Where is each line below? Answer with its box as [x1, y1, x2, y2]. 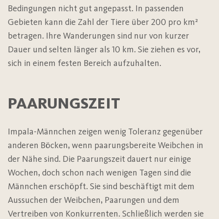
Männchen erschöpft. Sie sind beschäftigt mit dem [8, 181, 195, 192]
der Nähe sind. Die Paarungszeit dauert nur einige [8, 153, 191, 165]
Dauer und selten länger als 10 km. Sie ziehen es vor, [8, 44, 200, 55]
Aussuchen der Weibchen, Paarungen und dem [8, 195, 179, 206]
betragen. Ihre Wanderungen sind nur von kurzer [8, 30, 189, 42]
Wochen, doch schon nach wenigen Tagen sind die [8, 167, 191, 178]
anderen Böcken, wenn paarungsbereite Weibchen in [8, 140, 203, 151]
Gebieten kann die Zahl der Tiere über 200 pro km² [8, 17, 198, 28]
